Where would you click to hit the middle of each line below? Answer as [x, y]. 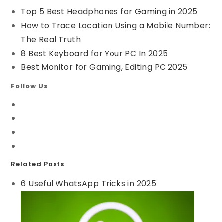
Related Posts [38, 164]
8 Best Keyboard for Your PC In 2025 [94, 53]
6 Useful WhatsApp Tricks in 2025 [89, 184]
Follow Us [30, 86]
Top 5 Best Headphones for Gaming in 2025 [109, 11]
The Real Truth [51, 39]
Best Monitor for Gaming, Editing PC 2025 [104, 67]
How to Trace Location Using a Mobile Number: [116, 25]
